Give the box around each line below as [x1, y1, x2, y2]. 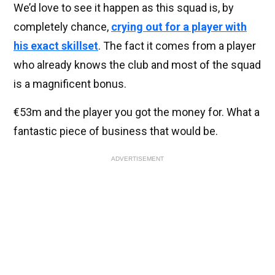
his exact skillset [14, 39, 98, 53]
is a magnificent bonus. [14, 77, 126, 91]
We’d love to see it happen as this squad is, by [14, 1, 234, 15]
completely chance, [14, 20, 111, 34]
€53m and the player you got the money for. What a [14, 106, 260, 119]
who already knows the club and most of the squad [14, 58, 261, 72]
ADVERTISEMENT [111, 155, 164, 163]
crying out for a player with [111, 20, 247, 34]
